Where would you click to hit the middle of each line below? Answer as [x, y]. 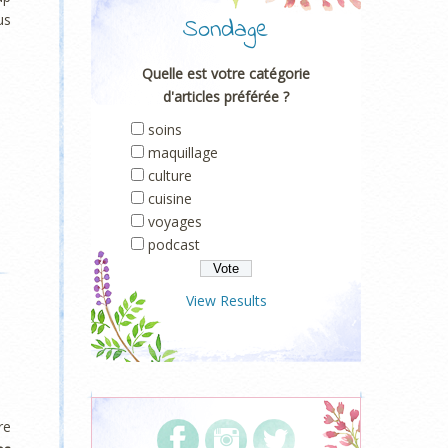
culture [170, 175]
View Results [226, 300]
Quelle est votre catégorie [226, 73]
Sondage [226, 30]
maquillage [183, 152]
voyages [175, 221]
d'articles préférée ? [226, 96]
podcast [174, 244]
